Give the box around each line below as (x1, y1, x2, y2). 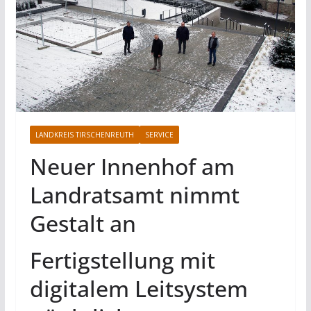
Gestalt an (29, 208, 136, 239)
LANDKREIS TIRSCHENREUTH (35, 130, 134, 140)
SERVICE (144, 130, 174, 140)
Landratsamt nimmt (29, 180, 239, 210)
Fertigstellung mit (29, 245, 215, 276)
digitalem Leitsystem (29, 274, 248, 304)
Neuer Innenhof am (29, 151, 235, 182)
